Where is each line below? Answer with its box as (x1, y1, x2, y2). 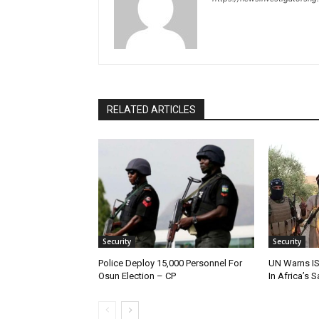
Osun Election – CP (98, 271, 176, 282)
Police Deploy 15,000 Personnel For (98, 258, 242, 269)
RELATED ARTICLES (107, 104, 196, 116)
